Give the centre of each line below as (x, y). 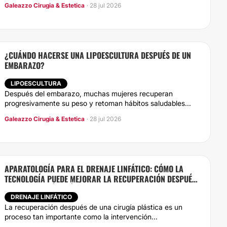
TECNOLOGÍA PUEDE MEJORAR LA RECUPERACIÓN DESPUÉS (100, 179)
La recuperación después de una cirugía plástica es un (93, 207)
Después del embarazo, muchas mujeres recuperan (89, 93)
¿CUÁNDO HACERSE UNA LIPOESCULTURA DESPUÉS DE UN (98, 55)
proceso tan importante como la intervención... (81, 217)
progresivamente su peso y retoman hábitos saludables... (98, 103)
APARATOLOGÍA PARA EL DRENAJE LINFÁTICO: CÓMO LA (94, 169)
